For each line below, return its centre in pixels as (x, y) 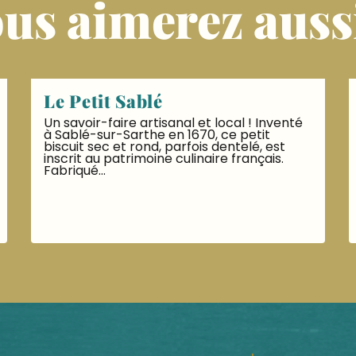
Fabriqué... (75, 170)
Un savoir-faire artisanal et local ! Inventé (173, 123)
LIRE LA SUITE (104, 211)
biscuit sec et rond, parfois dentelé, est (164, 147)
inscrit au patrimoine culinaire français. (164, 159)
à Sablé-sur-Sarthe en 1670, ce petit (157, 135)
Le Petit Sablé (103, 101)
